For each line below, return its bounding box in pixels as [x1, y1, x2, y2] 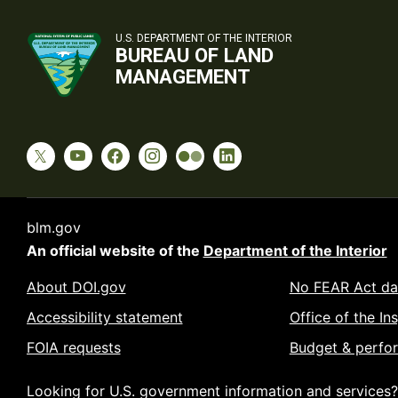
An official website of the [26, 242, 203, 260]
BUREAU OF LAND [115, 44, 274, 68]
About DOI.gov [26, 278, 126, 297]
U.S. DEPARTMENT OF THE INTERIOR [115, 32, 292, 45]
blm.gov [26, 219, 81, 237]
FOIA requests [26, 338, 121, 357]
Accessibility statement [26, 308, 183, 327]
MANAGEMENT [115, 65, 251, 89]
